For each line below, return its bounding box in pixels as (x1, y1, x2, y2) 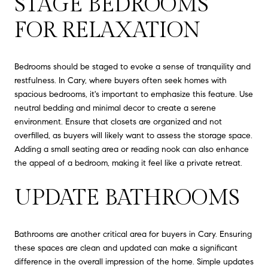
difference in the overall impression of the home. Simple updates (14, 256, 254, 267)
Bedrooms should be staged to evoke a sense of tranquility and (14, 61, 251, 72)
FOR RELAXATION (14, 18, 200, 44)
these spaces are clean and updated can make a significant (14, 242, 237, 253)
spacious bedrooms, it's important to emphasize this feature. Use (14, 89, 253, 99)
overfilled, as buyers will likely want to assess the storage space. (14, 130, 252, 141)
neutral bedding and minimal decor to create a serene (14, 102, 216, 113)
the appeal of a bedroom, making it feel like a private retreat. (14, 157, 242, 168)
